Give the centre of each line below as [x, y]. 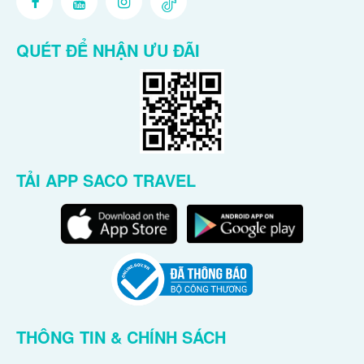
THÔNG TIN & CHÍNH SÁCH [121, 336]
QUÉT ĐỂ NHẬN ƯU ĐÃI [108, 50]
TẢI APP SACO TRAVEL [106, 180]
